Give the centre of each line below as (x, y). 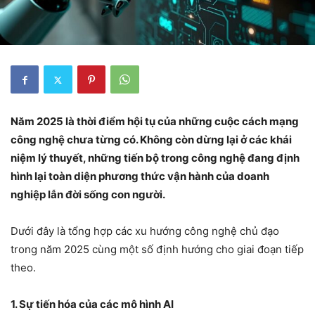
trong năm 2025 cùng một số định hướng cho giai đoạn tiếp (157, 249)
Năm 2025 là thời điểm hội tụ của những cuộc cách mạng (155, 121)
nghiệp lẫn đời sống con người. (89, 194)
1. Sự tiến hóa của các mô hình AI (92, 304)
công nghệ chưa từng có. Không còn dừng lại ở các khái (151, 140)
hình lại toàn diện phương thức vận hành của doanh (140, 176)
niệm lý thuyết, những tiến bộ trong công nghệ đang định (155, 158)
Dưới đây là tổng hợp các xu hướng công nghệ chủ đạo (145, 231)
